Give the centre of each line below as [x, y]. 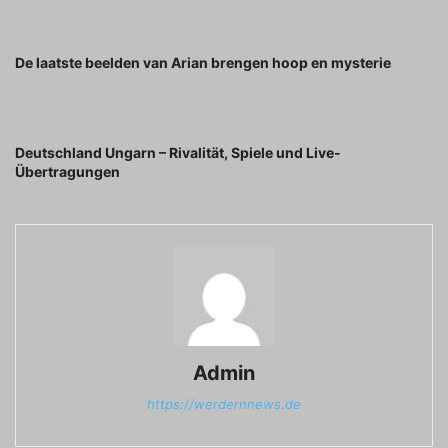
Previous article [58, 35]
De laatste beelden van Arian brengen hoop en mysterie [203, 62]
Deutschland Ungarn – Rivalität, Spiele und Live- [178, 152]
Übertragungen [67, 171]
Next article [47, 125]
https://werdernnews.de [224, 403]
